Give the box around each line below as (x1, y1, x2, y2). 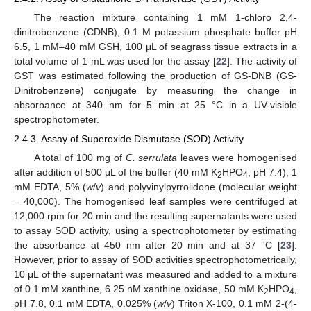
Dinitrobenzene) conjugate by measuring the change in (14, 85, 297, 96)
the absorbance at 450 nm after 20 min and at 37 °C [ (14, 239, 280, 251)
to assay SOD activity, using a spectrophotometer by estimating (14, 225, 297, 237)
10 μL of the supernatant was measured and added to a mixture (14, 269, 297, 280)
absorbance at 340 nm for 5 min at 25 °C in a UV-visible (14, 99, 297, 111)
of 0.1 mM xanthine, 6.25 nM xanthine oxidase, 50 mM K (14, 283, 264, 295)
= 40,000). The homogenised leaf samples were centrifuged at (14, 196, 297, 208)
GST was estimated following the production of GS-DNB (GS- (14, 70, 297, 82)
